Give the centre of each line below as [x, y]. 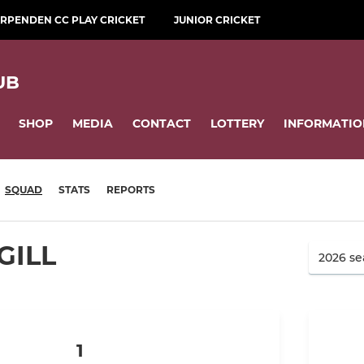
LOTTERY [237, 123]
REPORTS [131, 190]
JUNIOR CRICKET [217, 20]
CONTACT [162, 123]
